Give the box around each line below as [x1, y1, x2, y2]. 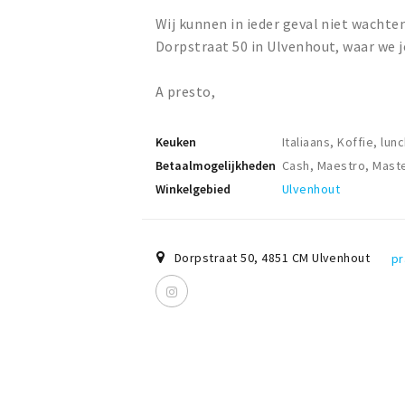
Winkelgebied [155, 181, 231, 198]
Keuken [155, 134, 196, 151]
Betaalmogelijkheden [155, 157, 276, 174]
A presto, [155, 82, 216, 101]
